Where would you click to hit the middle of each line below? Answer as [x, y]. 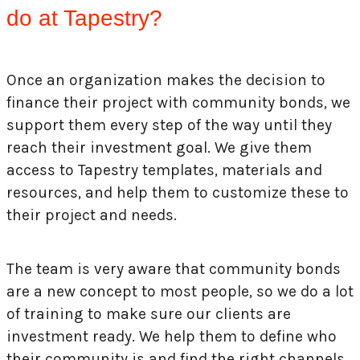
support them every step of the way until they [169, 125]
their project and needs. [92, 215]
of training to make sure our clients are [149, 314]
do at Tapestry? [84, 18]
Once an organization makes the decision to [166, 80]
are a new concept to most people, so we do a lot [180, 292]
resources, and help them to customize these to [178, 193]
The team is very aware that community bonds [174, 269]
